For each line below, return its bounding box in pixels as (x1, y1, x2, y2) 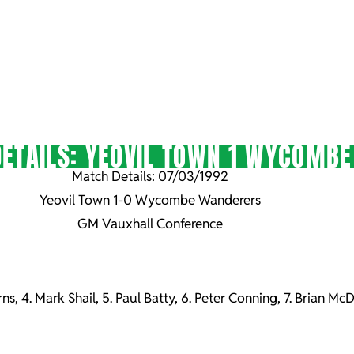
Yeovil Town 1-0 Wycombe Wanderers (40, 191, 261, 209)
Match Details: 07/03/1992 (72, 168, 228, 185)
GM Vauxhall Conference (77, 215, 223, 232)
